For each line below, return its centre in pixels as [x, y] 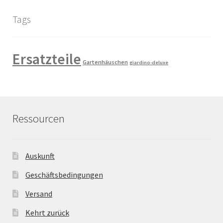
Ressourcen [39, 118]
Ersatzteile [47, 59]
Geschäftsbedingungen [64, 175]
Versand [39, 194]
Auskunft [40, 156]
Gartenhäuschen [105, 62]
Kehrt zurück [47, 213]
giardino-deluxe [149, 63]
